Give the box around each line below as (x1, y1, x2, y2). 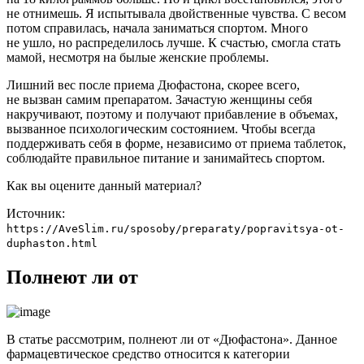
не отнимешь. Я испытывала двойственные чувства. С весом (6, 6, 346, 21)
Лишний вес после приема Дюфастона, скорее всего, (6, 78, 300, 93)
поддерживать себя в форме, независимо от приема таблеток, (6, 136, 346, 151)
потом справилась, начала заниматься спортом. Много (6, 21, 308, 36)
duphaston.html (6, 237, 97, 250)
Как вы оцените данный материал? (6, 179, 201, 193)
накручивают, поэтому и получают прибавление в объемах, (6, 107, 338, 122)
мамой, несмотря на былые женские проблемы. (6, 50, 269, 65)
